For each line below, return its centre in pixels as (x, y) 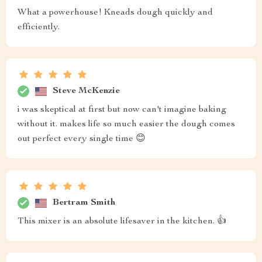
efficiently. (39, 28)
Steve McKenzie (86, 91)
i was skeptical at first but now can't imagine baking (122, 110)
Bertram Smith (84, 203)
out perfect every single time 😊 (82, 139)
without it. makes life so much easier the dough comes (126, 125)
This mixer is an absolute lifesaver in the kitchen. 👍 (122, 222)
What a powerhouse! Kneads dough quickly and (115, 13)
